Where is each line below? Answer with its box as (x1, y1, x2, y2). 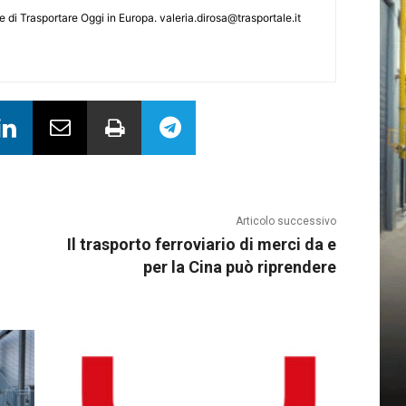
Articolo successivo (235, 215, 336, 228)
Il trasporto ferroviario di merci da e (66, 235, 336, 255)
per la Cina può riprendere (142, 257, 336, 277)
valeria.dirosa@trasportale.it (159, 11, 301, 25)
